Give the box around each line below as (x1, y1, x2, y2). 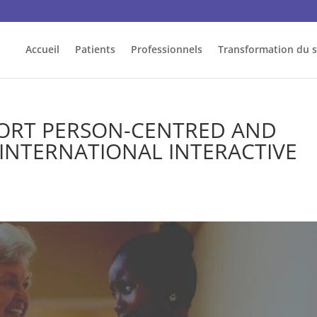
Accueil (25, 42, 59, 56)
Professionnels (130, 42, 202, 56)
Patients (74, 42, 115, 56)
